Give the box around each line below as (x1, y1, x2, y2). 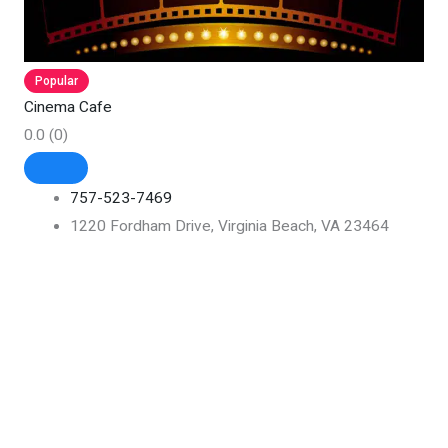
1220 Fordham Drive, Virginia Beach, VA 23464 (70, 217, 390, 236)
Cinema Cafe (23, 98, 112, 117)
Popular (34, 74, 78, 89)
